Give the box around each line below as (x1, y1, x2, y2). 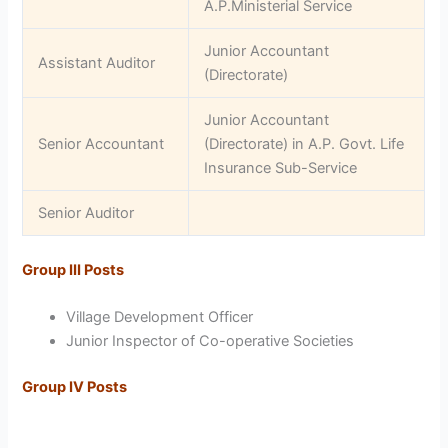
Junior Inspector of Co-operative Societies (66, 332, 355, 351)
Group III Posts (22, 260, 125, 279)
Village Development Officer (66, 308, 254, 327)
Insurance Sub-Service (204, 159, 358, 177)
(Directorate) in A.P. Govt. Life (204, 135, 405, 153)
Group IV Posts (22, 378, 128, 397)
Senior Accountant (38, 135, 165, 153)
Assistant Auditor (38, 54, 156, 72)
